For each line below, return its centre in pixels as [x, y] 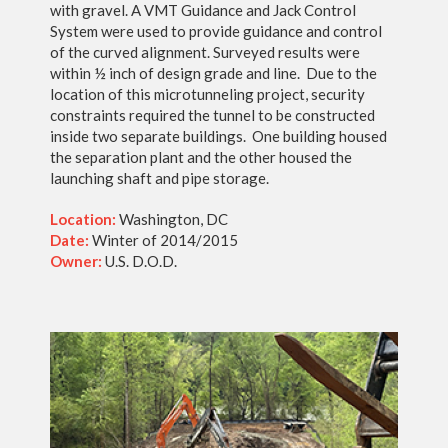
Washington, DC [172, 219]
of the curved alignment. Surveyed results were [205, 52]
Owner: [76, 261]
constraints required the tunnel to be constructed [212, 115]
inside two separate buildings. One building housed [218, 136]
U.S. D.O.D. [139, 261]
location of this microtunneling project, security [207, 94]
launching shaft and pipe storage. [159, 178]
